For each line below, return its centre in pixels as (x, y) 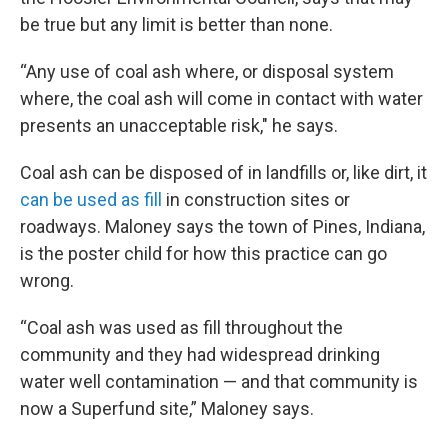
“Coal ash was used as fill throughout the (181, 327)
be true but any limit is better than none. (176, 24)
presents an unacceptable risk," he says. (179, 125)
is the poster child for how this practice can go (203, 253)
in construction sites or (258, 199)
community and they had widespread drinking (200, 354)
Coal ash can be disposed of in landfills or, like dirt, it (223, 172)
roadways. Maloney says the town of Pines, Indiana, (222, 226)
